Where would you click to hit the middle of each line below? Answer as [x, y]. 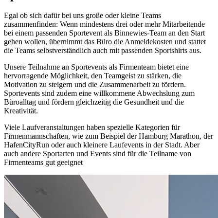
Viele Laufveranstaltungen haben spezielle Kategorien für [92, 127]
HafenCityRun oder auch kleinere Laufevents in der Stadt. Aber [102, 145]
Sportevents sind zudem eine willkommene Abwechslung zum [99, 93]
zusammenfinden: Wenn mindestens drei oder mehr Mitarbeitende [104, 24]
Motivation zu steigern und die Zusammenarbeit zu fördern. [95, 85]
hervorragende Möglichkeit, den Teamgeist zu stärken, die [93, 76]
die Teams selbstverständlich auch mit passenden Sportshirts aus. [104, 51]
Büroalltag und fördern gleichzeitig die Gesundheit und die [94, 102]
